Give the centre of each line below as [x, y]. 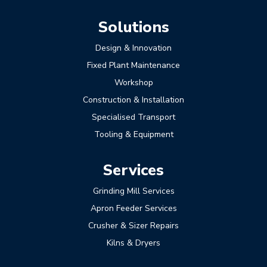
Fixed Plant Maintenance [133, 65]
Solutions [133, 27]
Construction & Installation [133, 100]
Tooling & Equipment [133, 134]
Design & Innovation [133, 48]
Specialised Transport [133, 117]
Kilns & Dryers [133, 243]
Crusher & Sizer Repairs [133, 226]
